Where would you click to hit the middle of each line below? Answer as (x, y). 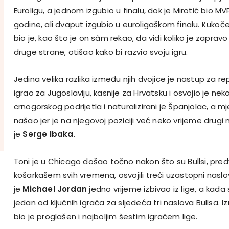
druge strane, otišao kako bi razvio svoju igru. (101, 52)
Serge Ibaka (48, 134)
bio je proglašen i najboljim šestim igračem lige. (106, 216)
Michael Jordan (55, 189)
